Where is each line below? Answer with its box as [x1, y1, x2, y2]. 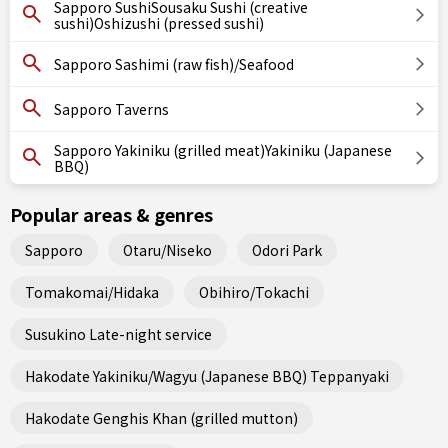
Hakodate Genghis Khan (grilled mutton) [25, 407, 298, 428]
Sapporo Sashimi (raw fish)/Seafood [54, 54, 294, 74]
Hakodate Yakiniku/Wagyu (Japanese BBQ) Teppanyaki [25, 365, 389, 386]
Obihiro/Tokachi [199, 281, 309, 302]
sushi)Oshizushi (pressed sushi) [54, 13, 264, 33]
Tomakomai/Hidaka [25, 281, 159, 302]
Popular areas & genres [10, 201, 213, 227]
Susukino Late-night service [25, 323, 212, 344]
